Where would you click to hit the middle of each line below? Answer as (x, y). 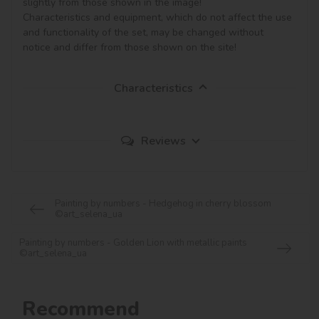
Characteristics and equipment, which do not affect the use (159, 18)
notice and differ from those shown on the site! (130, 48)
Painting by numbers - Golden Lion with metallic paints (133, 242)
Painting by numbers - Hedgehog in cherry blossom (163, 203)
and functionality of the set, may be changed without (145, 33)
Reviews (163, 141)
